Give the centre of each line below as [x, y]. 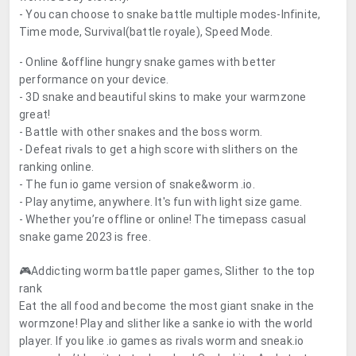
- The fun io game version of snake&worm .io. [137, 184]
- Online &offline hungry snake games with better [148, 62]
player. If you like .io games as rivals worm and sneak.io [162, 341]
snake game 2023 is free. [85, 237]
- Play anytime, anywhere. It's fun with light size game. [161, 202]
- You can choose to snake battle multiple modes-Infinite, [170, 14]
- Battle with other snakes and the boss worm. [141, 132]
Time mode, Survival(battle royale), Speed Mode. [146, 32]
